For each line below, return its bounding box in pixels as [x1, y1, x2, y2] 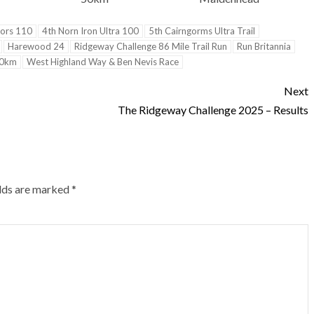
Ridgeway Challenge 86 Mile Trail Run [74, 41, 227, 53]
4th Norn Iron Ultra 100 [42, 25, 139, 37]
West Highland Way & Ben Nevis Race [27, 56, 179, 68]
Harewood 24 [8, 41, 64, 53]
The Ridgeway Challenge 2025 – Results [118, 103, 308, 117]
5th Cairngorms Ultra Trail [149, 25, 255, 37]
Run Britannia [237, 41, 291, 53]
